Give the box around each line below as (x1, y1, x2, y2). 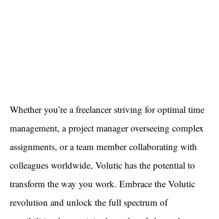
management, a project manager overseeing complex (10, 122, 204, 134)
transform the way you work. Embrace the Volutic (10, 177, 195, 190)
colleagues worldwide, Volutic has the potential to (10, 159, 195, 172)
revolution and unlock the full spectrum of (10, 196, 168, 209)
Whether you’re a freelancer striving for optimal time (10, 103, 204, 116)
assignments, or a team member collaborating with (10, 140, 197, 153)
